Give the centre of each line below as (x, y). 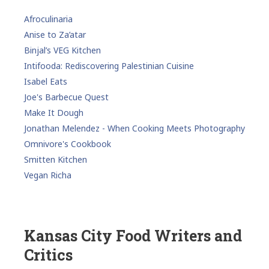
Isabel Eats (46, 81)
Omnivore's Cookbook (68, 144)
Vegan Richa (48, 175)
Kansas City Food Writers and (133, 235)
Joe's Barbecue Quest (66, 97)
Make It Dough (54, 112)
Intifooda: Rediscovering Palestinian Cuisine (109, 65)
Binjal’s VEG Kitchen (62, 50)
